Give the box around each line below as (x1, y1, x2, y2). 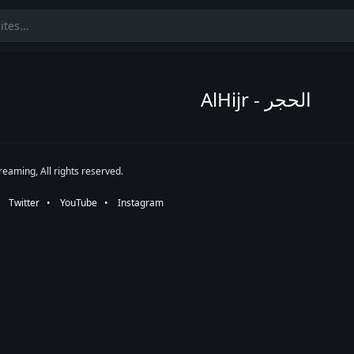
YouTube (60, 196, 97, 209)
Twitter (9, 196, 40, 209)
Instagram (118, 196, 164, 209)
